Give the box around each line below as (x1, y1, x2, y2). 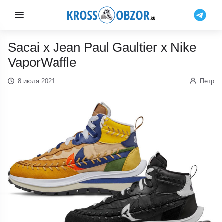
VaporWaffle (8, 55, 77, 70)
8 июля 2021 (17, 77, 55, 85)
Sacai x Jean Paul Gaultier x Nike (8, 40, 197, 55)
